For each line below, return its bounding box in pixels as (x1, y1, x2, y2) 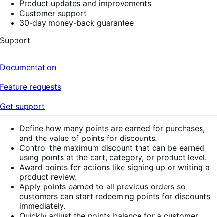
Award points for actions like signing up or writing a (19, 162, 210, 172)
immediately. (19, 201, 65, 211)
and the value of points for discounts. (19, 133, 157, 143)
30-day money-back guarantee (19, 17, 134, 28)
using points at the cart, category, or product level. (19, 152, 207, 162)
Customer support (19, 8, 87, 18)
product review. (19, 171, 77, 182)
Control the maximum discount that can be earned (19, 142, 204, 153)
